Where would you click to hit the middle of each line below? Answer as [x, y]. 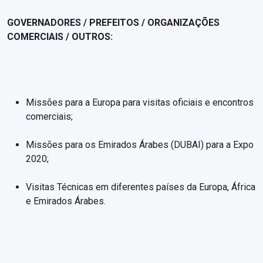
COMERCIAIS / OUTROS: [60, 36]
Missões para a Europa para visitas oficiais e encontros [140, 102]
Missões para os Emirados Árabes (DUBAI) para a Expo [140, 144]
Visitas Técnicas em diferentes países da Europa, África [141, 187]
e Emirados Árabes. [66, 201]
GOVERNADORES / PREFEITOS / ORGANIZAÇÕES [113, 22]
